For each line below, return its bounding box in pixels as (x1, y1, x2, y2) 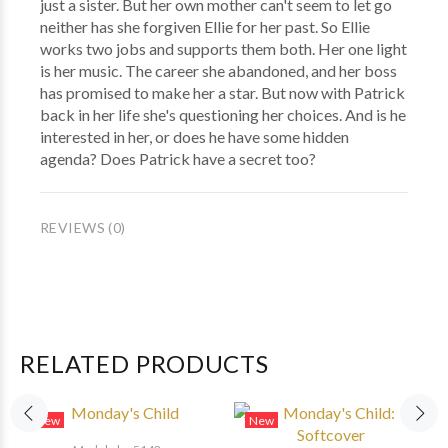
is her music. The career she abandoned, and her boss (40, 61, 397, 80)
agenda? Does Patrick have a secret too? (40, 149, 316, 168)
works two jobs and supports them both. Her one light (40, 39, 407, 58)
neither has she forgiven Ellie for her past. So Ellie (40, 17, 370, 36)
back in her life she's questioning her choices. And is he (40, 105, 406, 124)
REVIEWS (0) (40, 219, 126, 236)
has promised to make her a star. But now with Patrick (40, 83, 405, 102)
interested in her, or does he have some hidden (40, 127, 349, 146)
